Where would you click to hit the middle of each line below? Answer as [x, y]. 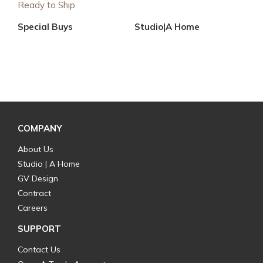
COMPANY [40, 128]
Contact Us [39, 249]
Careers [33, 208]
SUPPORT [39, 229]
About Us [36, 149]
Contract [34, 193]
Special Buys [45, 26]
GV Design [38, 178]
